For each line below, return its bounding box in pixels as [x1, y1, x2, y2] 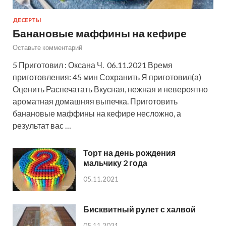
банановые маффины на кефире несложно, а [13, 108, 181, 118]
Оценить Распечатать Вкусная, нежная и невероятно [13, 84, 208, 94]
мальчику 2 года [83, 157, 147, 167]
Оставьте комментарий [13, 43, 82, 51]
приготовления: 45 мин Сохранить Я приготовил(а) [13, 72, 201, 82]
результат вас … [13, 120, 71, 130]
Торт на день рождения [83, 147, 176, 157]
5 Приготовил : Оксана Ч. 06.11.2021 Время [13, 60, 173, 70]
